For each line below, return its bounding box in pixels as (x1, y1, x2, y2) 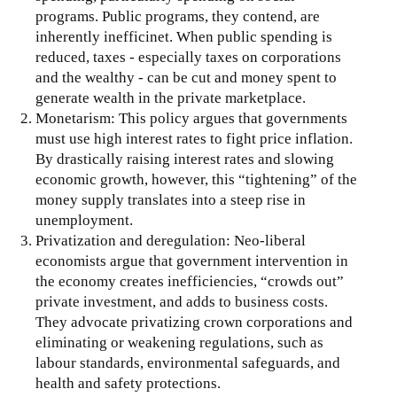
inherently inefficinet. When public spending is (35, 27, 332, 45)
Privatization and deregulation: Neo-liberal (35, 231, 306, 249)
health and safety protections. (35, 374, 221, 392)
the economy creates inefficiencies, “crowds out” (35, 272, 344, 290)
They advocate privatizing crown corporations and (35, 313, 353, 331)
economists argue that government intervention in (35, 252, 348, 269)
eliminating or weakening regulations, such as (35, 333, 323, 351)
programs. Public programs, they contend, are (35, 7, 320, 25)
